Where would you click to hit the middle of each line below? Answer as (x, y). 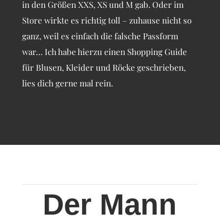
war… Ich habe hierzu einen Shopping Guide (104, 52)
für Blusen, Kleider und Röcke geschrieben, (104, 68)
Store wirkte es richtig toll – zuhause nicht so (107, 20)
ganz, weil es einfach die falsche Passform (100, 36)
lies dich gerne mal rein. (67, 83)
